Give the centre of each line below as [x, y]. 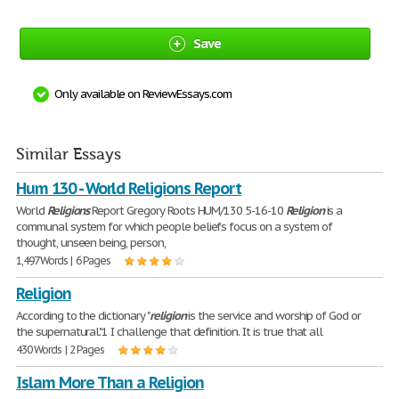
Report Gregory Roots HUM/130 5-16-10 [187, 211]
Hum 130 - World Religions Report [129, 188]
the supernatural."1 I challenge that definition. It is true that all [170, 332]
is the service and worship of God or [273, 316]
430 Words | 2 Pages [61, 350]
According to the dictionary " [83, 316]
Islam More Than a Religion [110, 383]
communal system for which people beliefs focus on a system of [174, 227]
